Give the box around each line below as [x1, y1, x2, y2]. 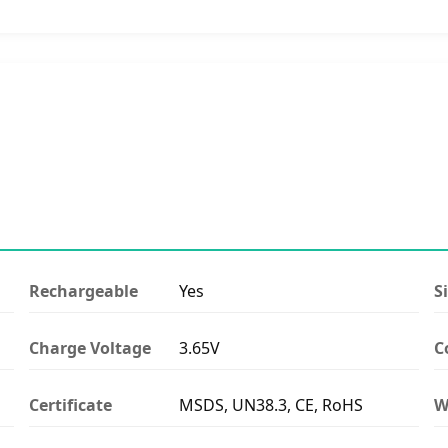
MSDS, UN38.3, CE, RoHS [179, 393, 363, 416]
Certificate [29, 393, 112, 416]
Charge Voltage [29, 336, 151, 359]
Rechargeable [29, 279, 138, 302]
